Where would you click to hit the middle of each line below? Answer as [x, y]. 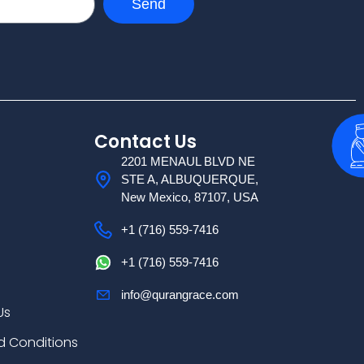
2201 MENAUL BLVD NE [188, 162]
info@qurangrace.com [180, 295]
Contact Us [146, 142]
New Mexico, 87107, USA [189, 197]
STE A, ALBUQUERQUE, [189, 180]
